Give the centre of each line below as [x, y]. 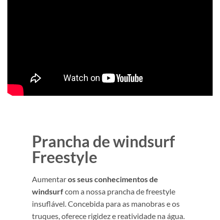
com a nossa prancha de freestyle [119, 191]
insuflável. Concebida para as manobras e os [106, 203]
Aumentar [49, 179]
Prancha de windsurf [103, 141]
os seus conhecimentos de [112, 179]
